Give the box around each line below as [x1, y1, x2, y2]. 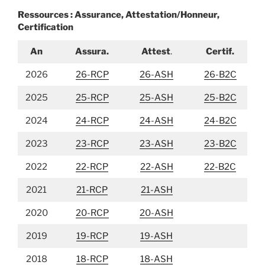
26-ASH [140, 69, 173, 80]
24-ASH [140, 115, 173, 126]
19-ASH [140, 231, 173, 241]
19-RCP [76, 231, 108, 241]
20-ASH [140, 208, 173, 218]
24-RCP [75, 115, 109, 126]
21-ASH [140, 185, 173, 195]
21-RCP [76, 185, 108, 195]
